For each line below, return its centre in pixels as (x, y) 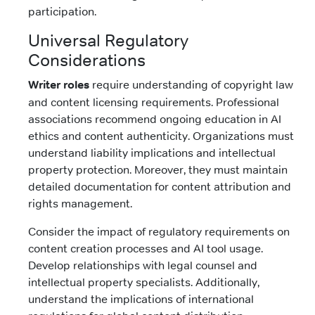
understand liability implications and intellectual (152, 153)
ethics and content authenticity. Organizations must (161, 136)
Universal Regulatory (108, 41)
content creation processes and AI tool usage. (146, 249)
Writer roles (59, 85)
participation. (62, 12)
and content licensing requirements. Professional (154, 102)
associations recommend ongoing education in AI (155, 119)
